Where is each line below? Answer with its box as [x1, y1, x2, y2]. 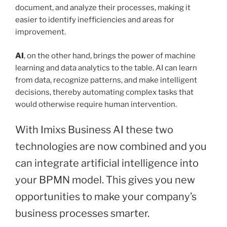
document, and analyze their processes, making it [15, 3, 191, 13]
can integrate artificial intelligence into [15, 157, 199, 170]
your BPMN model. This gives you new [15, 174, 195, 186]
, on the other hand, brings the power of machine [24, 51, 196, 60]
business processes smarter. [15, 207, 149, 220]
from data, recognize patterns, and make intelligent [15, 75, 197, 85]
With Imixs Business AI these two [15, 124, 173, 136]
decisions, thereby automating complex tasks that [15, 87, 194, 97]
